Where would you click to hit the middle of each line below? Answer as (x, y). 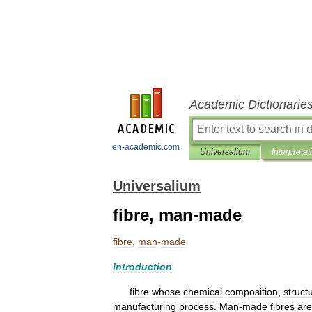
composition (251, 292)
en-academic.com (146, 147)
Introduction (142, 267)
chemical (203, 292)
